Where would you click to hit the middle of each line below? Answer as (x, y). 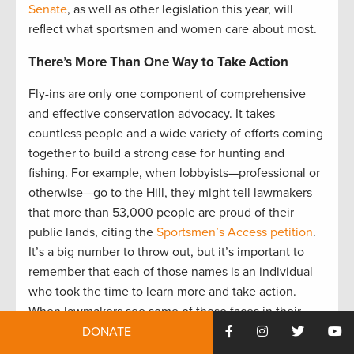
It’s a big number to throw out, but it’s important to (166, 252)
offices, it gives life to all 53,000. (119, 331)
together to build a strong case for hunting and (156, 153)
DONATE (107, 332)
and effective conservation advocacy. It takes (152, 113)
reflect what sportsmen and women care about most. (173, 29)
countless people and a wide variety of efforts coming (176, 133)
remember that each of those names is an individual (171, 271)
